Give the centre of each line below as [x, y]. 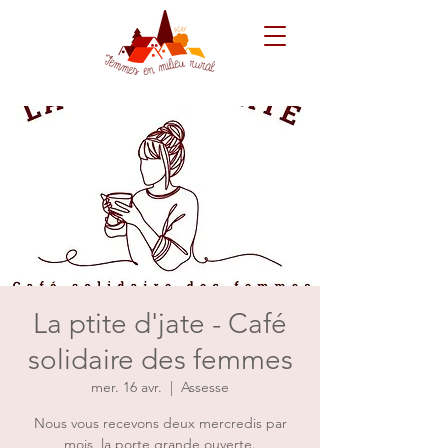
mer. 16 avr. [126, 387]
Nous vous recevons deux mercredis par [160, 423]
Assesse [205, 387]
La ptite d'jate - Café [160, 323]
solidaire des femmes [160, 359]
